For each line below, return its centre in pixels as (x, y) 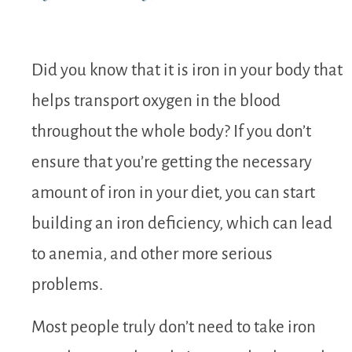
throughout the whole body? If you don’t (171, 132)
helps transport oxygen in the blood (156, 101)
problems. (67, 285)
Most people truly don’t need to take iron (174, 327)
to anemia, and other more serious (152, 255)
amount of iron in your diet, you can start (173, 193)
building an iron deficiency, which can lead (182, 224)
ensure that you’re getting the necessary (172, 163)
